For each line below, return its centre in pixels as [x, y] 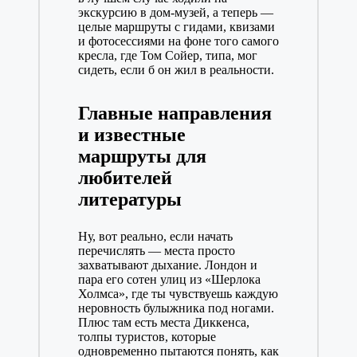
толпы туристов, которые [147, 337]
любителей [125, 178]
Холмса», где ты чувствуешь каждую [178, 294]
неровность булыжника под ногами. [176, 308]
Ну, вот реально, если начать [155, 237]
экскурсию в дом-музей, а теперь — [175, 13]
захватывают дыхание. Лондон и [167, 265]
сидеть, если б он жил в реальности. [176, 70]
